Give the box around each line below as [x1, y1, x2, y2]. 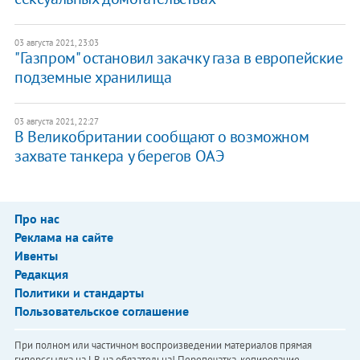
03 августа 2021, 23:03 [14, 37, 99, 49]
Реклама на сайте [14, 229, 113, 246]
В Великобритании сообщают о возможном [14, 126, 309, 148]
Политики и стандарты [14, 284, 144, 301]
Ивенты [14, 247, 58, 264]
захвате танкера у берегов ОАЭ [14, 145, 225, 167]
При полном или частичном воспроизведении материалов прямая [14, 338, 312, 353]
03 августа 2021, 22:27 [14, 116, 99, 128]
